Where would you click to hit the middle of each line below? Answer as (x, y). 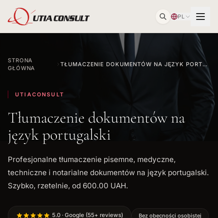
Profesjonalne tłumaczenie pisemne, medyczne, (92, 159)
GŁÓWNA (22, 68)
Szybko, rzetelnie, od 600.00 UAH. (68, 186)
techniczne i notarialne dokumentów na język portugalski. (108, 173)
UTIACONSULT (40, 94)
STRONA (20, 60)
